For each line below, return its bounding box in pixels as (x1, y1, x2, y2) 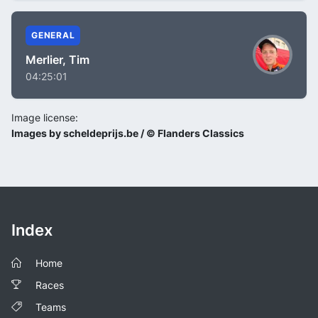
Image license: (11, 111, 78, 124)
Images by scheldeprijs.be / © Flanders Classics (11, 126, 244, 139)
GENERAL (31, 29, 75, 40)
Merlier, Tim (26, 52, 89, 67)
